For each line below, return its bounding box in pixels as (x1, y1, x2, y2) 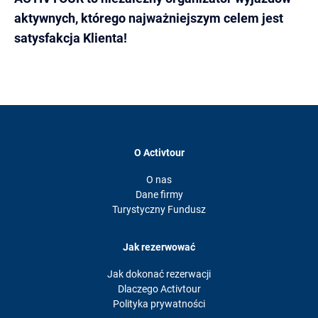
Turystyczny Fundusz (112, 204, 206, 215)
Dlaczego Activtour (117, 283, 201, 295)
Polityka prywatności (113, 298, 205, 309)
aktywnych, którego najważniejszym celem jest (14, 11, 283, 26)
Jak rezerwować (123, 241, 195, 253)
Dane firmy (135, 189, 183, 200)
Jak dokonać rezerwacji (107, 268, 211, 280)
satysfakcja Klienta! (14, 31, 127, 45)
